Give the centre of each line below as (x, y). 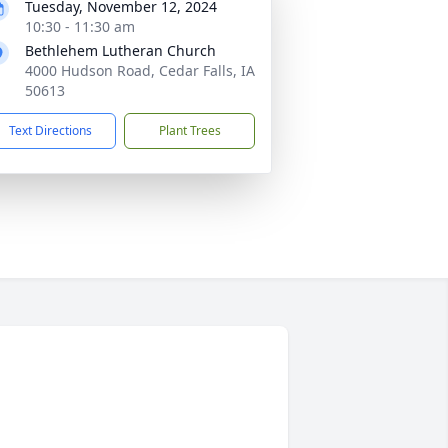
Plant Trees (189, 130)
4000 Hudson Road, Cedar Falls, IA (140, 70)
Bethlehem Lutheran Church (120, 50)
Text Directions (50, 130)
